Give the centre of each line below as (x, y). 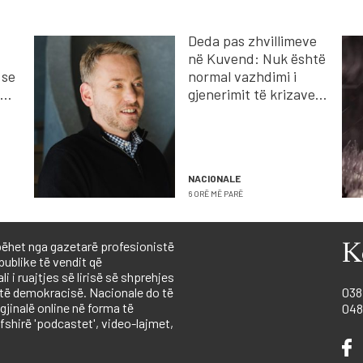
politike (210, 112)
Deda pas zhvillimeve (252, 41)
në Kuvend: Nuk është (256, 59)
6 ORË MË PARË (215, 194)
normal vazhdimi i (242, 77)
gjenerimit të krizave (251, 94)
